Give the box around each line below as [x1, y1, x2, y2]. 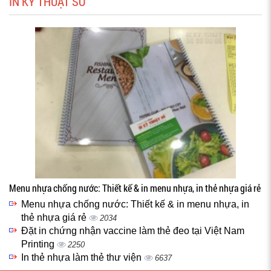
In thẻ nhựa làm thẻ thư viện [21, 252, 144, 263]
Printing [21, 239, 57, 249]
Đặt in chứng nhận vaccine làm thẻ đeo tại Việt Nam [21, 226, 244, 236]
